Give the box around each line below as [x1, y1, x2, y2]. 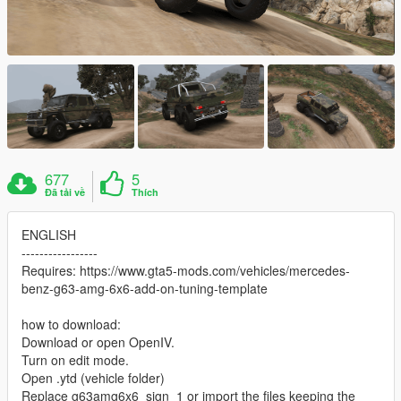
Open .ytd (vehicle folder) [21, 369, 165, 388]
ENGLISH [21, 226, 76, 244]
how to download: [21, 315, 121, 334]
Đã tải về [45, 185, 86, 200]
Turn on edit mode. [21, 351, 129, 370]
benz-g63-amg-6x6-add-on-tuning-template [21, 279, 268, 298]
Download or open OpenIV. [21, 333, 175, 352]
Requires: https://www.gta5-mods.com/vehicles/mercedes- [21, 261, 350, 280]
